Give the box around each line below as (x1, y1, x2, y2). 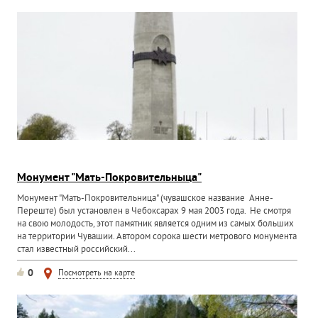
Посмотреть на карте (58, 268, 136, 279)
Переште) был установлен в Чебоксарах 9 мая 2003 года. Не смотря (17, 206, 292, 217)
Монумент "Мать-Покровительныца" (17, 171, 202, 185)
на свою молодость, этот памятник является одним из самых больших (17, 219, 295, 230)
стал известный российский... (17, 244, 136, 256)
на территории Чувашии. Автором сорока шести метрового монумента (17, 231, 297, 243)
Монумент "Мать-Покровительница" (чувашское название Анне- (17, 193, 274, 204)
